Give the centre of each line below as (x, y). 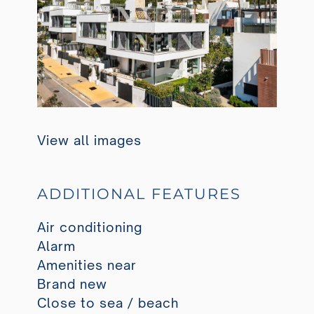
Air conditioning (89, 227)
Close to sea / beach (108, 302)
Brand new (72, 284)
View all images (89, 141)
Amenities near (87, 265)
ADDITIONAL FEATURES (139, 193)
